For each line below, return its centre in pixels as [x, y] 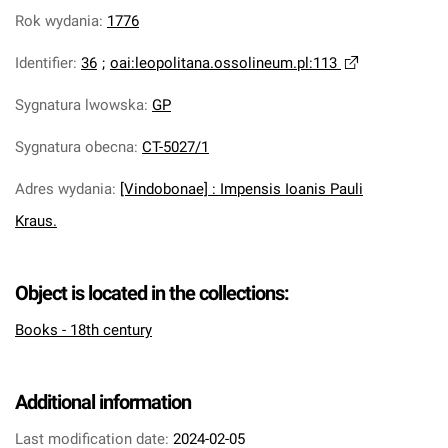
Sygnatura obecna [74, 147]
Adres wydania [63, 189]
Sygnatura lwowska [79, 105]
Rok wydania [57, 21]
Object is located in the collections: [152, 293]
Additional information [103, 402]
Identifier [44, 63]
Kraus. [36, 221]
